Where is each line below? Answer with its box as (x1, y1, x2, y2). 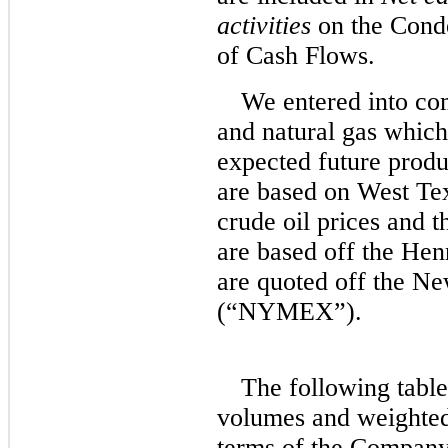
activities (217, 10, 311, 40)
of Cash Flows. (217, 40, 375, 70)
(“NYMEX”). (217, 296, 362, 326)
